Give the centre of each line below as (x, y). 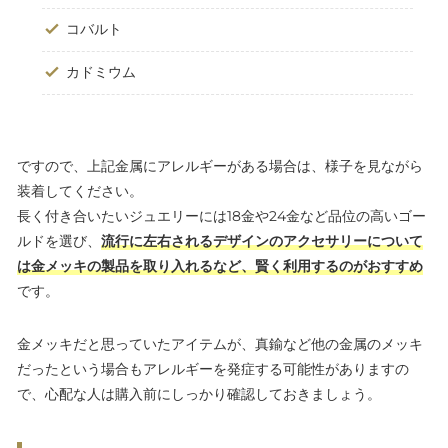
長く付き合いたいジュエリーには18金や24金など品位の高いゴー (221, 216)
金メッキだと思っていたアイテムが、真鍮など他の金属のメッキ (220, 344)
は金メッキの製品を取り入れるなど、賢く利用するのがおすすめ (220, 266)
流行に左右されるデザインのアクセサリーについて (262, 241)
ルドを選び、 (59, 241)
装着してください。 (80, 191)
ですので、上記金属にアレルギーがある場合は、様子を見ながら (220, 166)
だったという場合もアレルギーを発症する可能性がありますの (213, 369)
